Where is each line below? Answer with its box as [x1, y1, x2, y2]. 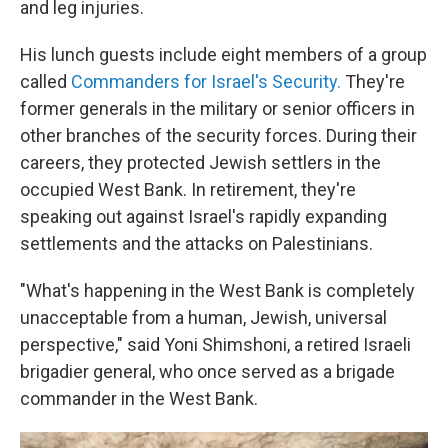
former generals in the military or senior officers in [20, 98, 415, 119]
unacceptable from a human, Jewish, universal [20, 307, 387, 328]
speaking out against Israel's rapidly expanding [20, 206, 387, 227]
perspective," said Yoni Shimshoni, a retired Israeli [20, 334, 411, 355]
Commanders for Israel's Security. [71, 71, 341, 92]
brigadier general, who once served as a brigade [20, 361, 395, 382]
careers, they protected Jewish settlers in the [20, 152, 381, 173]
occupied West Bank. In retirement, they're [20, 179, 356, 200]
